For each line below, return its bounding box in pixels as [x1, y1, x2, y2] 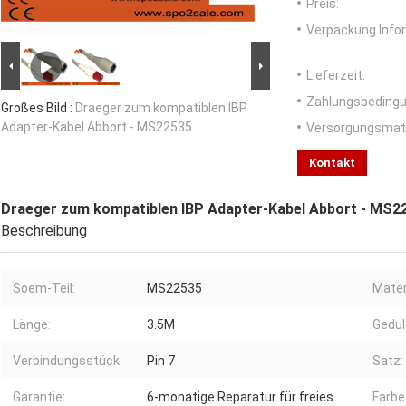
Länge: [13, 317, 51, 333]
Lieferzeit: [306, 68, 365, 83]
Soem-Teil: [13, 281, 75, 296]
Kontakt [309, 156, 355, 170]
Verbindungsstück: [13, 353, 122, 369]
